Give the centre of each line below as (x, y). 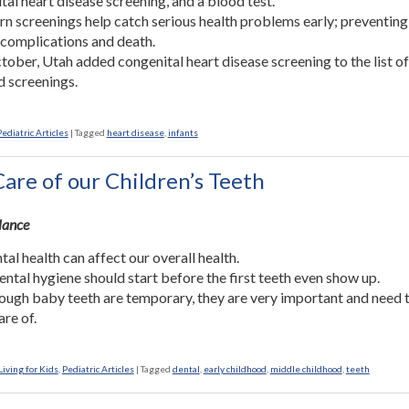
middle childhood (306, 369)
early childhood (235, 369)
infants (183, 132)
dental (186, 369)
